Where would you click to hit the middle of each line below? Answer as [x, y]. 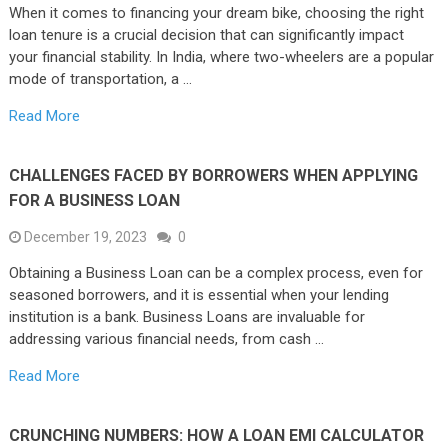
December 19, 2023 [85, 236]
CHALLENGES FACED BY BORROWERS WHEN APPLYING [213, 175]
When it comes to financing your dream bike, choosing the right [216, 12]
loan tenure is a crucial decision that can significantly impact [206, 34]
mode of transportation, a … [100, 78]
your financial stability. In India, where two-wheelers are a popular [221, 56]
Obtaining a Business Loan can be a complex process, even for [215, 272]
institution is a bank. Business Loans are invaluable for [186, 316]
